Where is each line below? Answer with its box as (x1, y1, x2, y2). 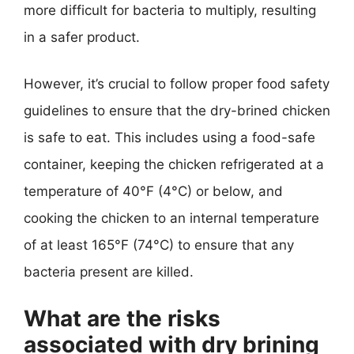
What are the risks (24, 304, 220, 332)
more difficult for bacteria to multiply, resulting (24, 2, 316, 18)
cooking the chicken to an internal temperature (24, 210, 319, 226)
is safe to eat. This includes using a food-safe (24, 130, 315, 145)
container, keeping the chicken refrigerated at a (24, 156, 324, 172)
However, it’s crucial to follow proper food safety (24, 76, 330, 92)
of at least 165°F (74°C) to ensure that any (24, 237, 294, 253)
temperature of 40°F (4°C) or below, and (24, 183, 283, 199)
